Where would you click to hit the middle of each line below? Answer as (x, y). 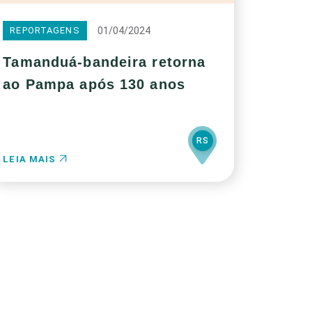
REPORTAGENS (45, 30)
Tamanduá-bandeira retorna (104, 62)
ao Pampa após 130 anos (94, 84)
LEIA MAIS (31, 159)
